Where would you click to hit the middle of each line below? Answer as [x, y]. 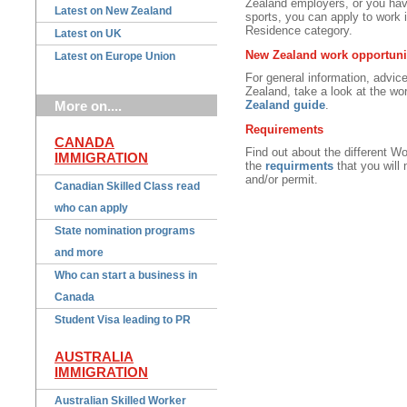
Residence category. [299, 31]
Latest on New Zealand [113, 11]
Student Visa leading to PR [123, 320]
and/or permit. [282, 180]
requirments [299, 166]
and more [79, 253]
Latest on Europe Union [115, 57]
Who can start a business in [126, 276]
